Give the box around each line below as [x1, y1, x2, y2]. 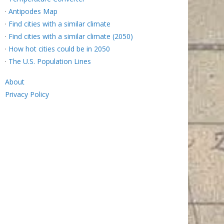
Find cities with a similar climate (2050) [8, 31, 133, 41]
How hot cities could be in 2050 [8, 44, 110, 54]
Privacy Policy [5, 89, 49, 99]
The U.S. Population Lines [8, 56, 91, 66]
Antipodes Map [8, 6, 57, 16]
